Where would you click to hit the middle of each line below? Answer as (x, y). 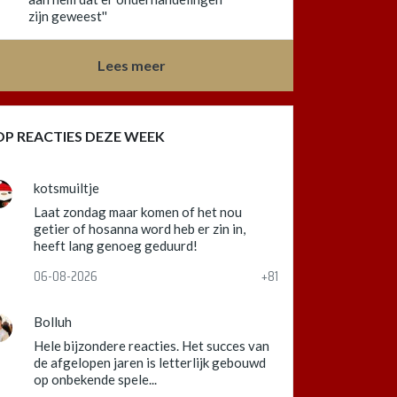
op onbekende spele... (95, 379)
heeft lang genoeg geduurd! (116, 245)
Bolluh (53, 322)
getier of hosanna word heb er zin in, (140, 229)
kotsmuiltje (66, 188)
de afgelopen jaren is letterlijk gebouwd (150, 362)
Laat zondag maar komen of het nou (138, 212)
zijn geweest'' (68, 16)
